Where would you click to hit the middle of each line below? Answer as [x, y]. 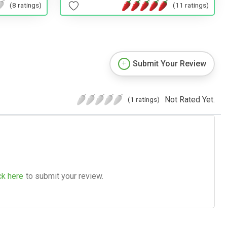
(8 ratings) [26, 5]
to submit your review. [65, 176]
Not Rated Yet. [190, 99]
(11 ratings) [191, 5]
